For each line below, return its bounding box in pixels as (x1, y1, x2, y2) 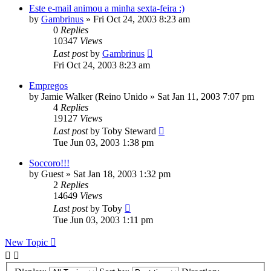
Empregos (29, 80, 68, 91)
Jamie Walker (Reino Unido (41, 91, 148, 102)
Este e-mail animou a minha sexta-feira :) (29, 3, 184, 14)
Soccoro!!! (29, 158, 70, 169)
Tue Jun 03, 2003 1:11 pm (53, 215, 153, 226)
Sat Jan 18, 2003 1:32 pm (73, 169, 171, 180)
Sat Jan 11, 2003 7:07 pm (157, 91, 254, 102)
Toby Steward (102, 126, 156, 137)
